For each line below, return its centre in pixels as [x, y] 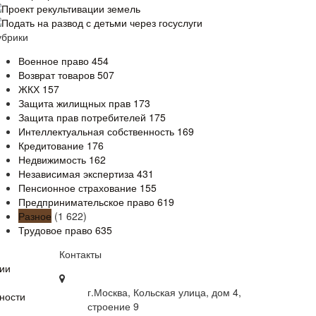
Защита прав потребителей [84, 117]
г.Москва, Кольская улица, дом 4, [164, 292]
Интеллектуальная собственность [98, 131]
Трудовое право [57, 230]
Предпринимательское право [88, 202]
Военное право [55, 61]
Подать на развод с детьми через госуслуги [102, 23]
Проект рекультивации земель [71, 8]
